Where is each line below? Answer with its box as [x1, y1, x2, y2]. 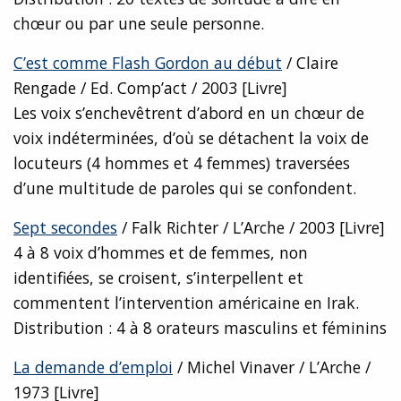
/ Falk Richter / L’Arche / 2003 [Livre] [117, 217, 385, 239]
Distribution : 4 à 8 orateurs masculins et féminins [13, 317, 387, 339]
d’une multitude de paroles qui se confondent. [13, 177, 356, 200]
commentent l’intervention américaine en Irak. [13, 292, 359, 314]
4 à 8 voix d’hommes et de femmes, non [13, 242, 308, 264]
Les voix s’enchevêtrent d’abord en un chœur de [13, 102, 364, 124]
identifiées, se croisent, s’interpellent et [13, 267, 303, 289]
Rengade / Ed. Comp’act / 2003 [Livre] [13, 77, 287, 99]
